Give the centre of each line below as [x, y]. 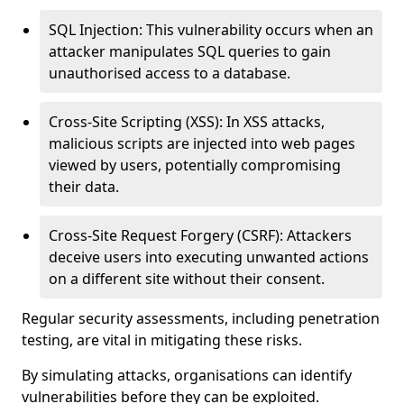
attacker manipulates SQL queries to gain [190, 51]
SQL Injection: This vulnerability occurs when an [211, 30]
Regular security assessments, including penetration [201, 318]
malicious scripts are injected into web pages [202, 143]
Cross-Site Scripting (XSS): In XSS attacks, [187, 122]
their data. [84, 187]
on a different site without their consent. [187, 279]
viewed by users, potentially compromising [195, 165]
